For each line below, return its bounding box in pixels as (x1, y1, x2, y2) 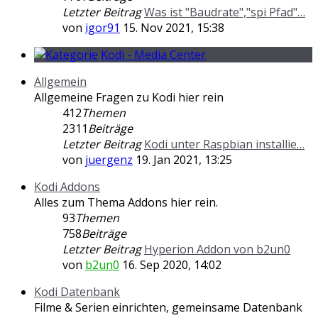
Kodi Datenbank (34, 283, 120, 300)
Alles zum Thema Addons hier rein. (34, 194, 218, 210)
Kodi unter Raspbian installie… (144, 136, 305, 152)
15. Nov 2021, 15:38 (120, 19, 224, 35)
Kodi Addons (34, 178, 100, 194)
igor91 (85, 19, 120, 35)
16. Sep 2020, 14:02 (119, 256, 221, 273)
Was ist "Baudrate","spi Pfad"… (144, 4, 305, 20)
